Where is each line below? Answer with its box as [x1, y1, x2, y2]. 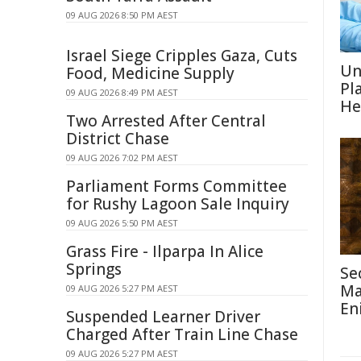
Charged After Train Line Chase [66, 324, 298, 345]
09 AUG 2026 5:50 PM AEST [66, 217, 178, 229]
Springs [66, 259, 122, 280]
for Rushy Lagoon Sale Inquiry [66, 193, 289, 214]
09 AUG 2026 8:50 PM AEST [66, 9, 178, 21]
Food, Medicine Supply [66, 63, 234, 84]
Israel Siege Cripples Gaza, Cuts [66, 45, 297, 66]
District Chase [66, 128, 169, 149]
